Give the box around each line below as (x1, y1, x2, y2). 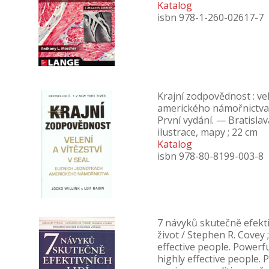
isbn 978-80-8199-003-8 (157, 150, 264, 163)
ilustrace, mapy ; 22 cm (157, 125, 258, 139)
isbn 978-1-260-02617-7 (157, 11, 264, 24)
